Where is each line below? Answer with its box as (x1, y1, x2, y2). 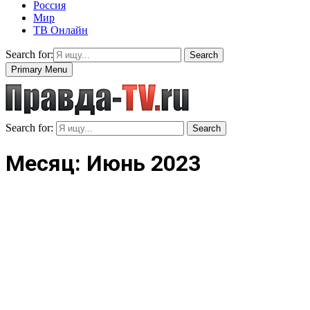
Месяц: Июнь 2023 (6, 150, 201, 177)
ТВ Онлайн (33, 24, 88, 36)
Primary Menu (11, 64, 67, 75)
